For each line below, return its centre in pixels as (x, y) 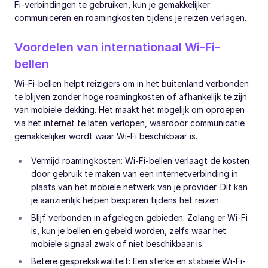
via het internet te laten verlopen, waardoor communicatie (130, 123)
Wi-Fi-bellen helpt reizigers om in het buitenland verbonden (132, 84)
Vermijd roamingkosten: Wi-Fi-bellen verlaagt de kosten (140, 161)
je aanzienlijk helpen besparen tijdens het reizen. (126, 200)
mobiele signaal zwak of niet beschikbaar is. (118, 244)
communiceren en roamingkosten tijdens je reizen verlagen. (130, 18)
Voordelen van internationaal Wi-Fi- (117, 48)
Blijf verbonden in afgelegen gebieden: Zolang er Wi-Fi (139, 218)
